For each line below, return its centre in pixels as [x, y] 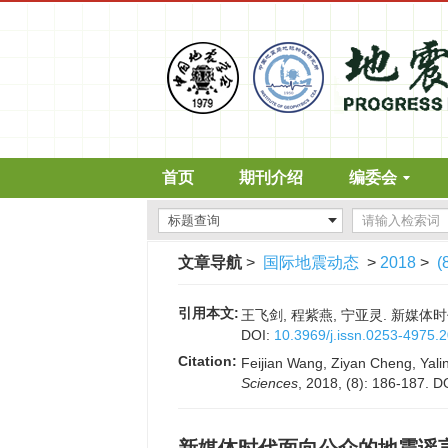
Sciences [269, 383]
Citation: [207, 361]
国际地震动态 [311, 262]
